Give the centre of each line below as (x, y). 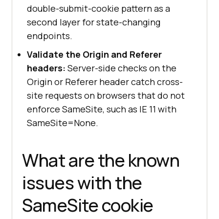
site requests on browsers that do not (106, 96)
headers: (46, 68)
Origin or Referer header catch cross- (105, 82)
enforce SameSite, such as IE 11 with (102, 109)
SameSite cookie (88, 205)
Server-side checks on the (121, 68)
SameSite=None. (63, 123)
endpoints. (50, 36)
